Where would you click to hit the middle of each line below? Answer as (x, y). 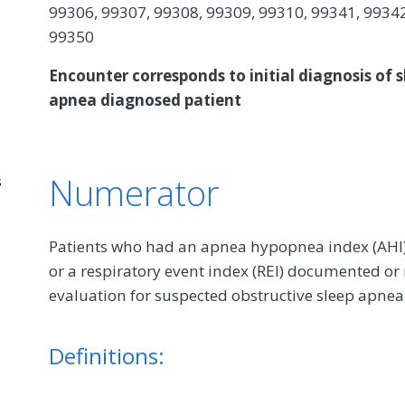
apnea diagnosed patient (145, 99)
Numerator (134, 192)
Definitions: (107, 355)
